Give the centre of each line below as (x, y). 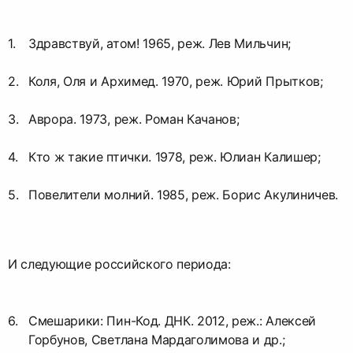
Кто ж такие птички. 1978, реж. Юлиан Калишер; (175, 156)
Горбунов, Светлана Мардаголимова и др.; (157, 339)
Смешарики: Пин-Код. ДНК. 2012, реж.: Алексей (172, 320)
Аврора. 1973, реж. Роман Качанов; (134, 119)
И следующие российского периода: (119, 264)
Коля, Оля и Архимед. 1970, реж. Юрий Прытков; (176, 81)
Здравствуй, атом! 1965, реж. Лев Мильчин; (160, 43)
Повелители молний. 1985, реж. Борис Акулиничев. (183, 194)
